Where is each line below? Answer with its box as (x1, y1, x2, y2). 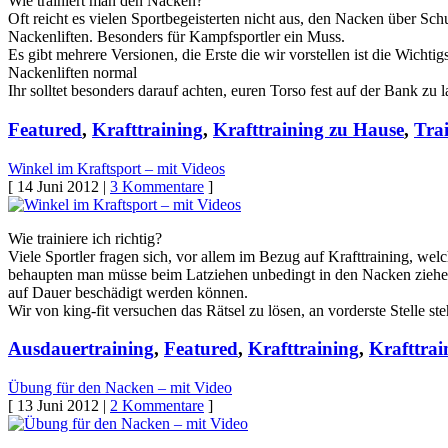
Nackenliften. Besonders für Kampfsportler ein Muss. (8, 28, 345, 46)
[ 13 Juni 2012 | (8, 397, 110, 415)
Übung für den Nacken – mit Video (8, 379, 232, 397)
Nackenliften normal (8, 64, 137, 82)
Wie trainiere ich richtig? (8, 229, 162, 247)
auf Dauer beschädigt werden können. (8, 283, 248, 301)
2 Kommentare (110, 397, 204, 415)
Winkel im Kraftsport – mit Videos (8, 159, 225, 177)
